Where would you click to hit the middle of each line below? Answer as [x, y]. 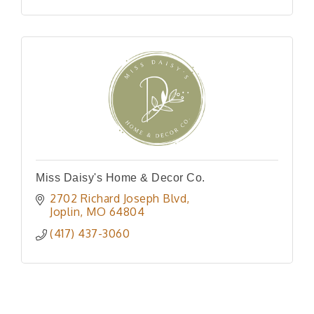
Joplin [65, 211]
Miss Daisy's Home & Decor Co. [121, 177]
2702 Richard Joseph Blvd [118, 198]
